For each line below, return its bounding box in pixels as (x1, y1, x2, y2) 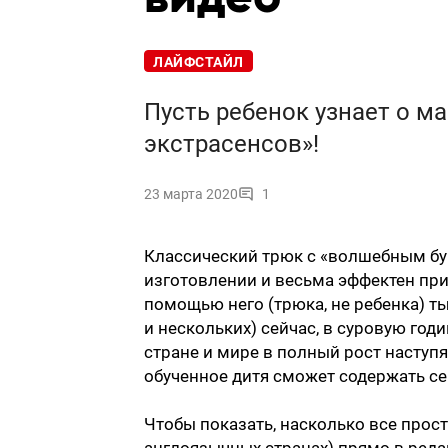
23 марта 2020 (144, 186, 238, 203)
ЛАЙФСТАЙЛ (153, 54, 244, 71)
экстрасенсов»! (144, 130, 319, 159)
